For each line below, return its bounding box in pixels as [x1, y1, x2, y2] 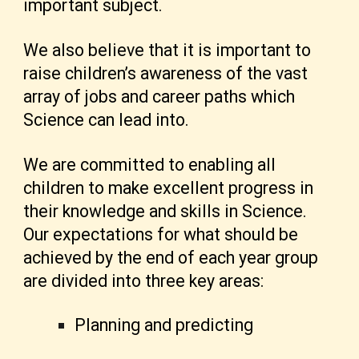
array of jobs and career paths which [23, 86, 296, 107]
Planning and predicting [75, 315, 254, 336]
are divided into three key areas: [23, 270, 264, 291]
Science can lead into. [23, 109, 190, 130]
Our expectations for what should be [23, 224, 299, 244]
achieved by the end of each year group [23, 247, 319, 268]
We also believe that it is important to [23, 39, 312, 60]
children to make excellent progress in [23, 177, 314, 198]
